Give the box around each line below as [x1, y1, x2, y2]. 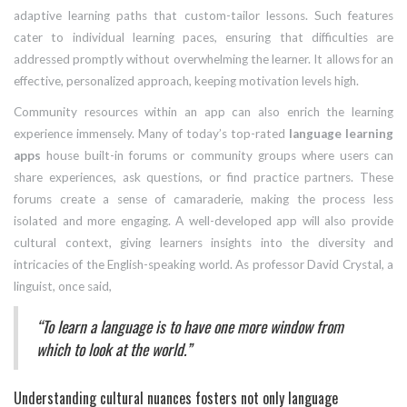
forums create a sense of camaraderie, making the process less [14, 192, 393, 207]
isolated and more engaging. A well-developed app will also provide [14, 213, 393, 229]
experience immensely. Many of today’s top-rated [14, 126, 289, 142]
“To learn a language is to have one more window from [36, 314, 343, 339]
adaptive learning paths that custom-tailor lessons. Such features [14, 8, 393, 24]
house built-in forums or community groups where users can [41, 148, 393, 164]
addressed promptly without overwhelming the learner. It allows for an [14, 52, 393, 67]
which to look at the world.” [36, 337, 192, 362]
